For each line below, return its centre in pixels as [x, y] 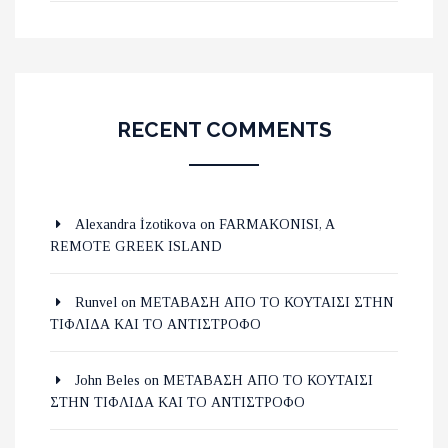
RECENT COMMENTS [224, 130]
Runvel [96, 303]
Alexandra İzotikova [135, 225]
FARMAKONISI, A [276, 225]
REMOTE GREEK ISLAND [136, 247]
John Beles [107, 381]
